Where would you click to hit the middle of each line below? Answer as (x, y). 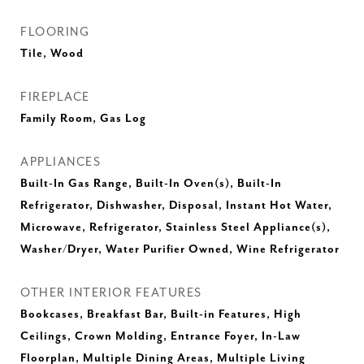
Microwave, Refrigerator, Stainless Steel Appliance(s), (175, 227)
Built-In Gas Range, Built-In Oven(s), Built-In (151, 184)
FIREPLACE (55, 97)
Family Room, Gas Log (83, 119)
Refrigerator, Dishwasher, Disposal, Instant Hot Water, (176, 206)
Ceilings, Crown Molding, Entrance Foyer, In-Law (160, 336)
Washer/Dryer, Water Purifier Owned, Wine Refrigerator (180, 249)
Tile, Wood (52, 54)
